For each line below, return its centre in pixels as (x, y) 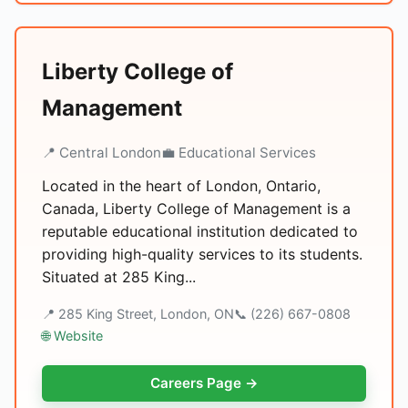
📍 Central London (102, 153)
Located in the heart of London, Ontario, (181, 186)
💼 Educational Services (239, 153)
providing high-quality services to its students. (202, 254)
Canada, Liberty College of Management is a (196, 209)
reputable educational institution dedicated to (200, 231)
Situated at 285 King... (119, 277)
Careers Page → (204, 383)
